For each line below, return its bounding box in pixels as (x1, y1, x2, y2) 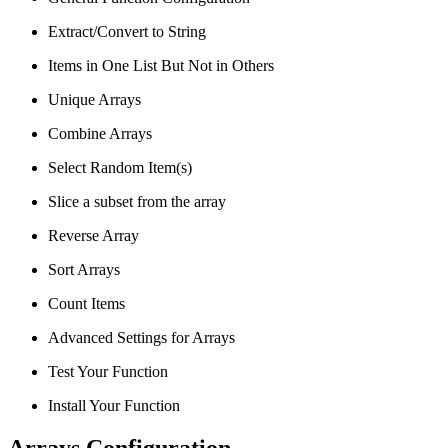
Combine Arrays (48, 124, 152, 142)
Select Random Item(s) (48, 158, 192, 176)
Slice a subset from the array (48, 192, 226, 210)
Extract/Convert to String (48, 22, 206, 40)
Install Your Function (48, 396, 180, 414)
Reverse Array (48, 226, 139, 244)
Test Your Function (48, 362, 168, 380)
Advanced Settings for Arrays (48, 328, 235, 346)
